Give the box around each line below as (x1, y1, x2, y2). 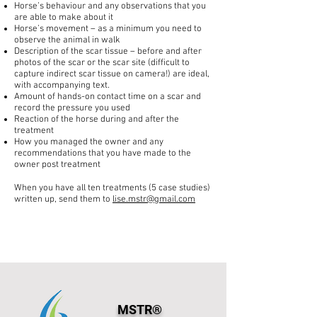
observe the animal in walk (14, 35, 120, 46)
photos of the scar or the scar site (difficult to (14, 57, 190, 69)
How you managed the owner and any (14, 137, 163, 148)
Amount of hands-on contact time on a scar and (14, 91, 201, 103)
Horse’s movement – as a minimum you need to (14, 23, 202, 35)
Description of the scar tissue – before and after (14, 46, 202, 57)
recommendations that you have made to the (14, 148, 191, 159)
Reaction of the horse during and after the (14, 114, 179, 125)
